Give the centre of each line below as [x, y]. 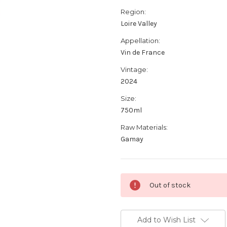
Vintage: [134, 70]
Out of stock [170, 185]
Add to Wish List [166, 220]
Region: [133, 12]
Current [133, 178]
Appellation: [140, 41]
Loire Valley [139, 24]
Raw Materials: [144, 127]
